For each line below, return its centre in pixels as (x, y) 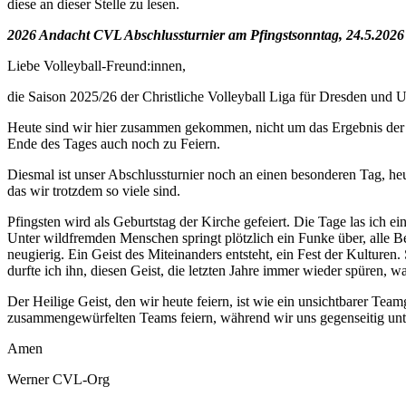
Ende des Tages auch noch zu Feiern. (114, 144)
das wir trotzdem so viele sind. (94, 191)
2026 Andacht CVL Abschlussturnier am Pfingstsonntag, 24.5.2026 (206, 35)
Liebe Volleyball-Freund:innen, (97, 66)
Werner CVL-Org (58, 380)
